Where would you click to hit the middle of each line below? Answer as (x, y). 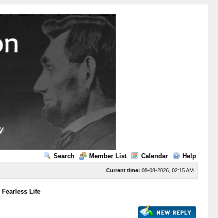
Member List (108, 156)
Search (64, 156)
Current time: (123, 170)
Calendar (154, 156)
